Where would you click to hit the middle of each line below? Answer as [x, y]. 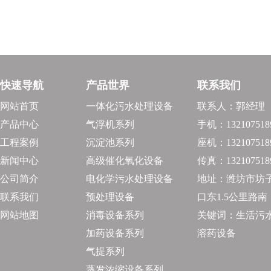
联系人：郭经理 [231, 106]
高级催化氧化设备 [125, 161]
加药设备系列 [115, 233]
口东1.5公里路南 [232, 197]
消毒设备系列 [115, 215]
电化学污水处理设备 [129, 179]
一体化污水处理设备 [129, 106]
